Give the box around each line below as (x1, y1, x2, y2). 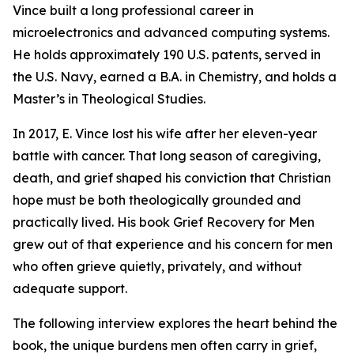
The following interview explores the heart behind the (13, 315, 337, 332)
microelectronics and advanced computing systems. (13, 24, 330, 41)
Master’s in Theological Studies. (13, 91, 205, 107)
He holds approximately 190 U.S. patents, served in (13, 47, 321, 63)
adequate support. (13, 281, 127, 297)
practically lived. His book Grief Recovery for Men (13, 214, 314, 231)
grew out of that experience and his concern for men (13, 236, 333, 253)
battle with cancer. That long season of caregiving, (13, 148, 321, 164)
